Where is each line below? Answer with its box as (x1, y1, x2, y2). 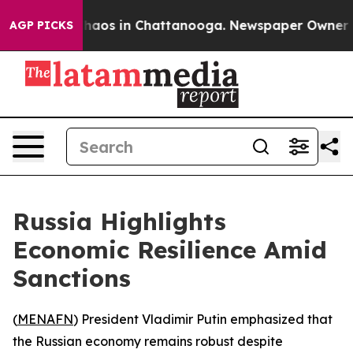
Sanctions (13, 263, 131, 293)
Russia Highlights (13, 206, 226, 236)
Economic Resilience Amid (13, 235, 327, 265)
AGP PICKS (9, 18, 73, 32)
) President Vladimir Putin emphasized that (73, 311, 333, 327)
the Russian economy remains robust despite (13, 333, 283, 349)
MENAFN (17, 311, 73, 327)
